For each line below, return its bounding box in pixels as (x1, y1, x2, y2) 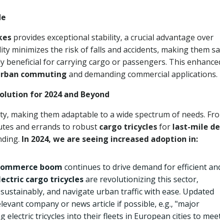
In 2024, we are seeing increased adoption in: (22, 134, 198, 144)
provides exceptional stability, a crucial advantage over (11, 32, 214, 43)
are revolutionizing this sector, (83, 174, 198, 185)
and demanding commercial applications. (67, 69, 218, 80)
